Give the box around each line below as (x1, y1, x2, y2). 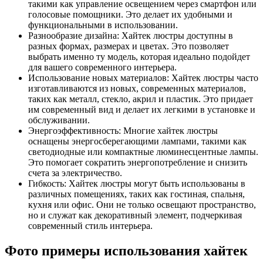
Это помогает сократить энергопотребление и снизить (28, 157, 247, 168)
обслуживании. (28, 115, 90, 126)
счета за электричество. (28, 168, 122, 178)
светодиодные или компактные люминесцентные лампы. (28, 147, 258, 157)
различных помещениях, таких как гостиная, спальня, (28, 189, 245, 200)
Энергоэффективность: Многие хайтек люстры (28, 126, 218, 136)
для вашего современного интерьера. (28, 62, 177, 73)
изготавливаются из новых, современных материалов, (28, 83, 246, 94)
